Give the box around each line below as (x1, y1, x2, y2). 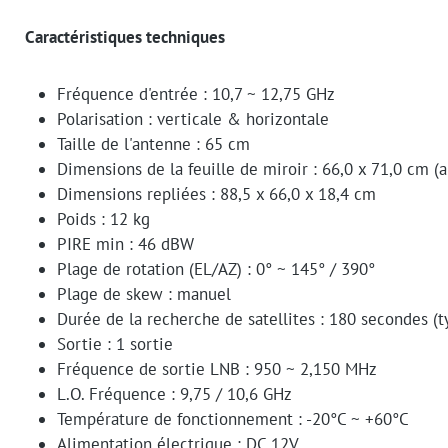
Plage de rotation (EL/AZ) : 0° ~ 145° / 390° (57, 258, 375, 281)
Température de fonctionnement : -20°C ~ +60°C (57, 408, 409, 431)
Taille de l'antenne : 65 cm (57, 133, 250, 156)
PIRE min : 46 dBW (57, 233, 194, 256)
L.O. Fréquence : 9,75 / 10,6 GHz (57, 383, 292, 406)
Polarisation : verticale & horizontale (57, 108, 329, 131)
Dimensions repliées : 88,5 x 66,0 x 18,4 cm (57, 183, 376, 206)
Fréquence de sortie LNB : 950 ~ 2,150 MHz (57, 358, 377, 381)
